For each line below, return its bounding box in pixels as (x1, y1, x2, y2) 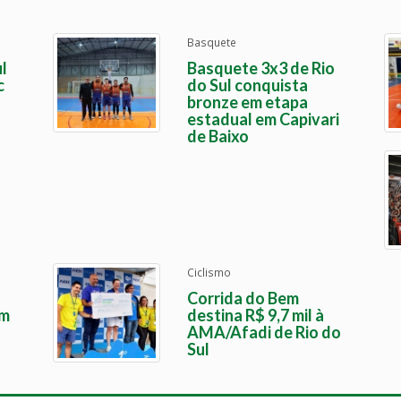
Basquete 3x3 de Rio (187, 58, 335, 78)
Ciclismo (187, 264, 231, 279)
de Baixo (187, 126, 249, 146)
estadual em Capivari (187, 109, 339, 129)
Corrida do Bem (187, 287, 299, 308)
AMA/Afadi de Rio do (187, 321, 341, 342)
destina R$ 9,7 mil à (187, 304, 324, 325)
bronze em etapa (187, 92, 308, 112)
